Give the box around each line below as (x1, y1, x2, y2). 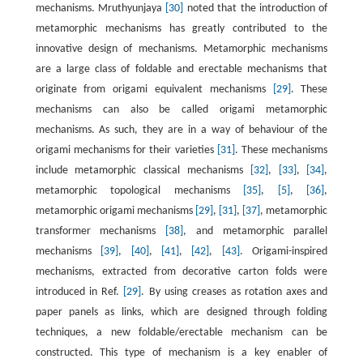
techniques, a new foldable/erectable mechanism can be (35, 327, 328, 340)
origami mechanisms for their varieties (35, 144, 217, 157)
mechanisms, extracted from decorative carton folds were (35, 266, 328, 279)
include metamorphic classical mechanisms (35, 164, 250, 177)
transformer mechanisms (35, 225, 166, 238)
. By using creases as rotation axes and (141, 286, 328, 299)
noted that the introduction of (183, 2, 328, 15)
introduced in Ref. (35, 286, 124, 299)
